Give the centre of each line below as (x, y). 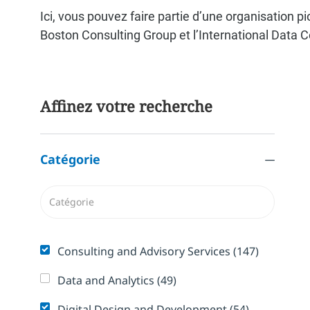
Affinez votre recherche (126, 106)
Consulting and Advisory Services (144, 252)
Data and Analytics (106, 281)
